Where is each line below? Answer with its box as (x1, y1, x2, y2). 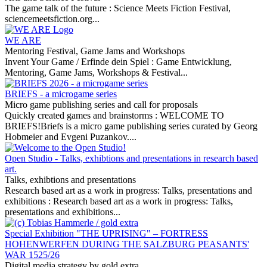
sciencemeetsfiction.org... (5, 14, 100, 24)
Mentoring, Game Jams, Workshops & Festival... (5, 67, 188, 77)
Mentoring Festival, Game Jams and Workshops (5, 46, 185, 56)
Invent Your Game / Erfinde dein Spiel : (5, 57, 156, 67)
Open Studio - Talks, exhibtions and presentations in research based (5, 153, 258, 163)
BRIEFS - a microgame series (5, 89, 117, 99)
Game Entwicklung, (156, 57, 232, 67)
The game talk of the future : (5, 3, 114, 13)
